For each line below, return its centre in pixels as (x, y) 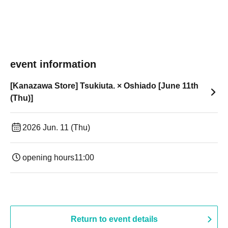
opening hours (48, 158)
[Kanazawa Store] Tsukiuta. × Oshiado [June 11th (104, 86)
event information (53, 64)
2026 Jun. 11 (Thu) (56, 127)
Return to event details (114, 219)
